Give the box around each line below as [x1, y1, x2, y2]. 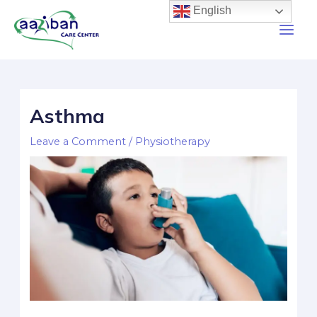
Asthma [30, 104, 105, 129]
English [190, 4, 232, 17]
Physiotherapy [135, 135, 211, 149]
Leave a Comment [30, 135, 127, 149]
